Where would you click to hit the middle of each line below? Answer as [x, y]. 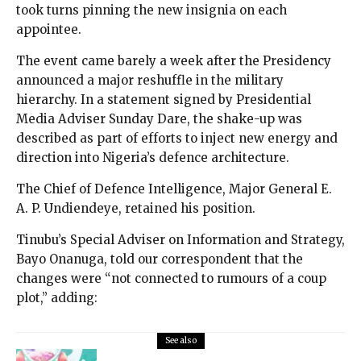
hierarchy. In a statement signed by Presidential [164, 100]
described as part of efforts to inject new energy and [177, 139]
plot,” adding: [57, 298]
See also [180, 341]
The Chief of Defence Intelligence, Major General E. [174, 189]
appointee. [49, 30]
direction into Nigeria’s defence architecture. [153, 158]
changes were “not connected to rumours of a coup [171, 279]
